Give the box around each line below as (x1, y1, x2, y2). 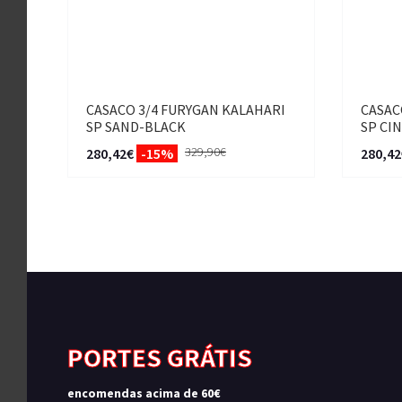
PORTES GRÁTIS (67, 340, 252, 375)
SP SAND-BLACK (86, 118, 186, 136)
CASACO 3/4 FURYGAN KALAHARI (86, 100, 285, 119)
